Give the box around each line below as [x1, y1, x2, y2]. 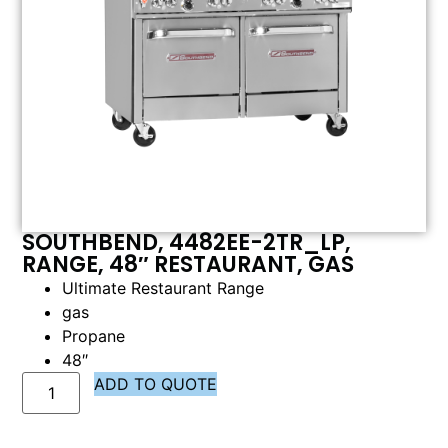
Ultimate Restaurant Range [62, 278, 265, 299]
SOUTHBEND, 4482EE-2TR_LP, [22, 227, 352, 259]
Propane [62, 326, 126, 347]
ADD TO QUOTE [94, 374, 218, 395]
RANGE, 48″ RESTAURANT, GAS [22, 249, 355, 281]
